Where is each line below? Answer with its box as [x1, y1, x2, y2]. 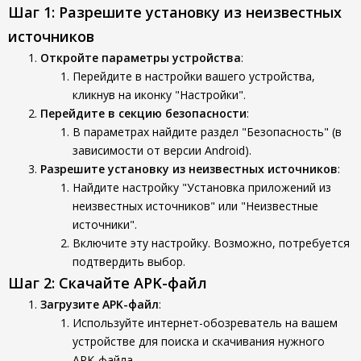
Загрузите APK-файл [40, 297, 159, 312]
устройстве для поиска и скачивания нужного [73, 334, 325, 349]
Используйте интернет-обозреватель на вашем [73, 315, 338, 330]
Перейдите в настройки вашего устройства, [73, 68, 315, 84]
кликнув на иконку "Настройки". [73, 87, 246, 102]
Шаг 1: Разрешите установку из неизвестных [8, 2, 342, 22]
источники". [73, 217, 137, 232]
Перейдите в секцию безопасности [40, 106, 247, 121]
